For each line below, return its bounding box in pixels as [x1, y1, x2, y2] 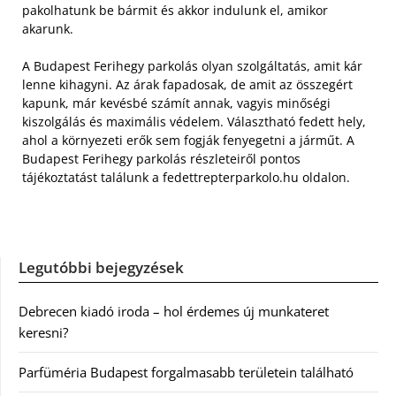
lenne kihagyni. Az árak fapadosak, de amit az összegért [22, 76, 353, 94]
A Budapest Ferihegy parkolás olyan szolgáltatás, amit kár [22, 57, 362, 75]
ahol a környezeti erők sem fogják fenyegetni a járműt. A [22, 132, 354, 149]
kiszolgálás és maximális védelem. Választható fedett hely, [22, 113, 366, 131]
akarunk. [22, 20, 73, 38]
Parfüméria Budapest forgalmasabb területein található [19, 363, 354, 382]
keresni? [19, 324, 68, 342]
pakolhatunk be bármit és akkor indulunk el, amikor [22, 2, 328, 19]
